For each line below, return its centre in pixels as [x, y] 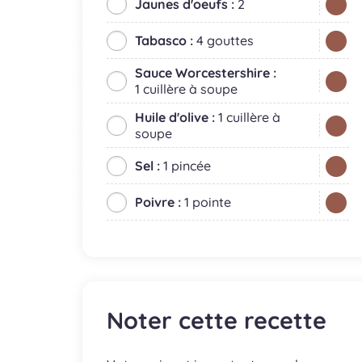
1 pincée [187, 166]
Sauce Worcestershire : [206, 73]
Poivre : [160, 202]
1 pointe [208, 202]
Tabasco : [166, 40]
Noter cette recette [217, 320]
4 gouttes [225, 40]
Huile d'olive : [177, 117]
